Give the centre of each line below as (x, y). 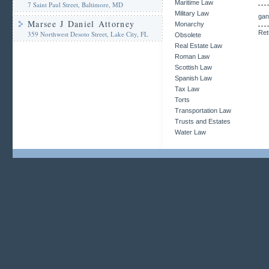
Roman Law (192, 56)
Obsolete (188, 35)
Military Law (192, 13)
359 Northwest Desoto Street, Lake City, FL (88, 34)
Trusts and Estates (203, 121)
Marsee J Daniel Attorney (81, 24)
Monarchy (189, 24)
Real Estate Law (198, 46)
